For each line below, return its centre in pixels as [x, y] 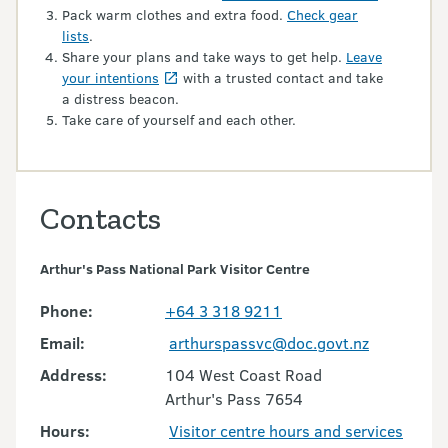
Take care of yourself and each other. [179, 120]
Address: [73, 375]
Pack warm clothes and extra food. [174, 15]
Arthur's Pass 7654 [234, 399]
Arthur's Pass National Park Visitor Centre [175, 269]
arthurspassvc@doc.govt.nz [269, 343]
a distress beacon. [120, 99]
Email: [62, 343]
